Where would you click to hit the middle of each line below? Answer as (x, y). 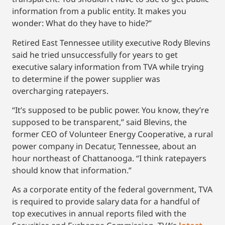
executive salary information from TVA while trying (108, 67)
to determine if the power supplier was (86, 79)
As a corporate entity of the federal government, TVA (112, 190)
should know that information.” (72, 171)
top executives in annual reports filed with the (99, 214)
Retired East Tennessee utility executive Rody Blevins (111, 42)
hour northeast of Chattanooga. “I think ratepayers (109, 158)
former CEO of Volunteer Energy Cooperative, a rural (113, 134)
